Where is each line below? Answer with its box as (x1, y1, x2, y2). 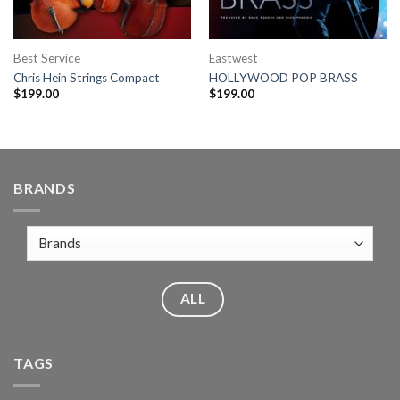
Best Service (12, 50, 80, 65)
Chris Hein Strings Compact (12, 71, 160, 86)
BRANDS (13, 179, 76, 197)
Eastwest (208, 50, 258, 65)
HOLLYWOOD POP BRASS (208, 71, 358, 86)
